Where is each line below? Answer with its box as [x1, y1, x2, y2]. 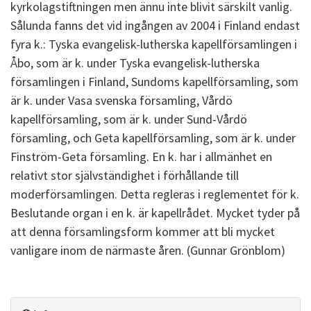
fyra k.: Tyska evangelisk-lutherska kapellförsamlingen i [10, 36, 297, 52]
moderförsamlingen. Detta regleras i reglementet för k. [10, 186, 299, 202]
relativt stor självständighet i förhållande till [10, 167, 239, 183]
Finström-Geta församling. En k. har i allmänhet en [10, 149, 272, 165]
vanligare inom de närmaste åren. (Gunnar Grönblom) [10, 242, 285, 258]
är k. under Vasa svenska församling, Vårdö [10, 92, 233, 108]
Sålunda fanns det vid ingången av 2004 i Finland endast [10, 17, 300, 33]
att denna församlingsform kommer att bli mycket [10, 224, 275, 239]
